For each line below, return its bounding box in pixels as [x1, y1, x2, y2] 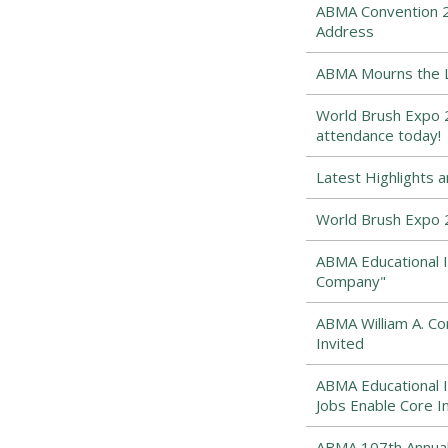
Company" [315, 271, 386, 291]
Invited [315, 333, 364, 353]
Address [315, 21, 374, 41]
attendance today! [315, 125, 441, 145]
